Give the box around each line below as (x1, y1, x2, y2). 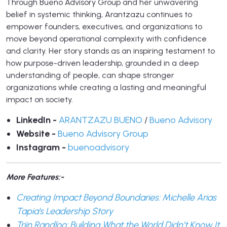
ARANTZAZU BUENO (59, 114, 142, 126)
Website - (16, 128, 56, 139)
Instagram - (16, 141, 68, 153)
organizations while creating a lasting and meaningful (6, 82, 206, 92)
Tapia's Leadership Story (16, 205, 113, 217)
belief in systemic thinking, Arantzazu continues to (6, 9, 192, 19)
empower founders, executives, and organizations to (6, 21, 202, 31)
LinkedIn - (16, 114, 57, 126)
